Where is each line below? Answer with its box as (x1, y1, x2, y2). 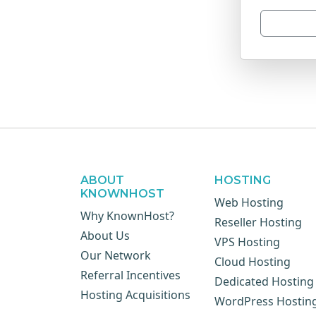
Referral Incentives (80, 267, 181, 283)
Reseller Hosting (214, 214, 302, 230)
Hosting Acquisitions (80, 287, 190, 303)
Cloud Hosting (214, 254, 291, 269)
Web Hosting (214, 195, 284, 210)
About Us (80, 228, 130, 243)
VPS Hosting (214, 234, 280, 250)
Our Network (80, 248, 151, 263)
